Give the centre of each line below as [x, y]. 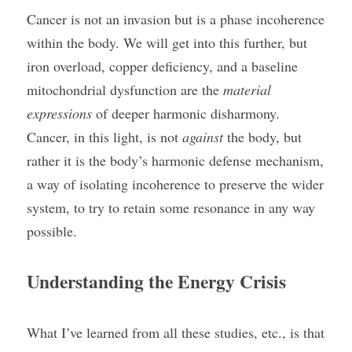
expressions [59, 113]
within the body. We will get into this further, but [167, 42]
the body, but [262, 137]
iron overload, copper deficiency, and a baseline [162, 66]
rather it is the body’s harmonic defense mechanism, [175, 160]
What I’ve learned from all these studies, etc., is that [176, 332]
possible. [52, 231]
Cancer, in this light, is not [104, 137]
